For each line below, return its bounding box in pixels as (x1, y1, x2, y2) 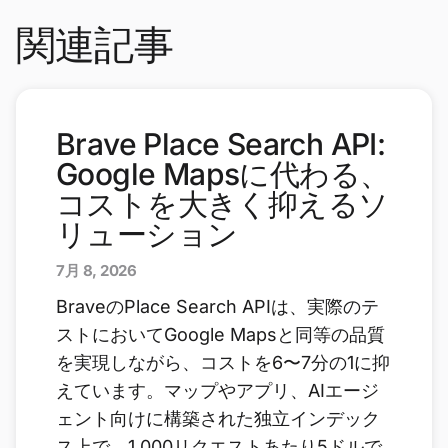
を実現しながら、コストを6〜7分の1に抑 (56, 352, 390, 374)
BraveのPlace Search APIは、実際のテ (56, 296, 379, 318)
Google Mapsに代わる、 (56, 156, 390, 193)
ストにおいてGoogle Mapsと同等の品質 (56, 324, 385, 346)
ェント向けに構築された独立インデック (56, 408, 380, 430)
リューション (56, 216, 238, 253)
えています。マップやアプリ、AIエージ (56, 380, 379, 402)
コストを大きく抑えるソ (56, 186, 389, 223)
